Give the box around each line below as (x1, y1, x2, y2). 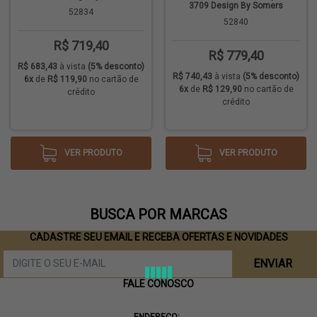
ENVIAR (253, 257, 292, 270)
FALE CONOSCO (123, 278, 194, 289)
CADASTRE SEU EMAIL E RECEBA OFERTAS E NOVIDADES (29, 231, 288, 243)
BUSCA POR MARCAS (90, 206, 227, 223)
